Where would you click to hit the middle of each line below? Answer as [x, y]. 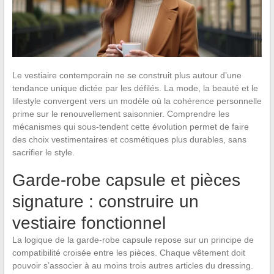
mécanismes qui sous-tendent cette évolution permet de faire [130, 126]
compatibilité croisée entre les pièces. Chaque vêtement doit [128, 252]
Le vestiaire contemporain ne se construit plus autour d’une [127, 75]
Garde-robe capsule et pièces [126, 180]
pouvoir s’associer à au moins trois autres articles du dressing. [132, 265]
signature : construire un [105, 201]
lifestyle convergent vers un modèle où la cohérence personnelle [137, 101]
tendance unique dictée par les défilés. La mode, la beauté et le [135, 88]
